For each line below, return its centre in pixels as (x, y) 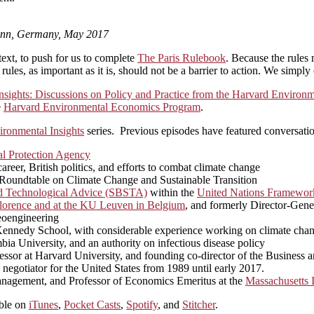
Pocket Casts (92, 304)
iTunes (43, 304)
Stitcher (199, 304)
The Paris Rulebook (182, 57)
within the (172, 192)
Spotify (142, 304)
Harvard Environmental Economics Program (102, 107)
